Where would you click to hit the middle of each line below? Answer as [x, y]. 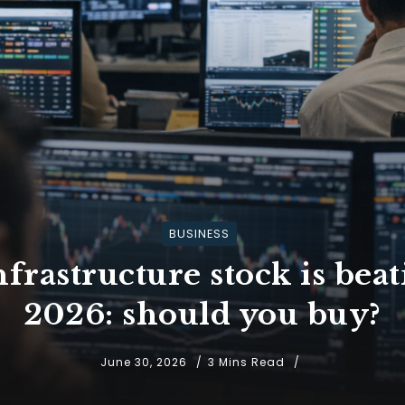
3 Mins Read [248, 362]
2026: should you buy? [202, 314]
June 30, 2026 [143, 362]
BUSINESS [199, 233]
